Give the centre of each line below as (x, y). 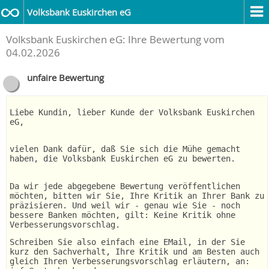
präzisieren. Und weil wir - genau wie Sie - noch (125, 205)
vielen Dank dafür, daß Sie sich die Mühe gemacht (125, 149)
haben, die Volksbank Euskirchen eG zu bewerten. (122, 159)
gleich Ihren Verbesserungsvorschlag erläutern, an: (130, 261)
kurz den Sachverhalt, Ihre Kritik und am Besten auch (134, 252)
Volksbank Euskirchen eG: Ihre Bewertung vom (115, 40)
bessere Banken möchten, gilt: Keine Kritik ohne (122, 215)
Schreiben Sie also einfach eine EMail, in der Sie (127, 242)
